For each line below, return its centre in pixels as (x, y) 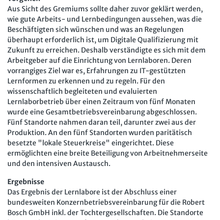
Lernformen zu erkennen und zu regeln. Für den (86, 81)
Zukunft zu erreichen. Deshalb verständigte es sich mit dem (107, 50)
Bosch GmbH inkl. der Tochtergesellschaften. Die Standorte (105, 212)
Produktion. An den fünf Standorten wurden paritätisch (100, 132)
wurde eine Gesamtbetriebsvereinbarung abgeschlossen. (102, 112)
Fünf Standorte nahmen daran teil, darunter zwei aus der (102, 122)
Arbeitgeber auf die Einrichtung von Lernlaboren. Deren (99, 60)
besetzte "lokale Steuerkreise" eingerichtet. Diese (91, 143)
